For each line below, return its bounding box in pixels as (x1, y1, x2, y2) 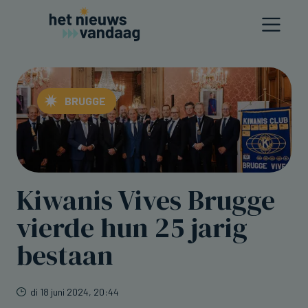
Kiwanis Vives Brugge (16, 181, 275, 219)
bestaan (16, 236, 113, 274)
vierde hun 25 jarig (16, 208, 247, 246)
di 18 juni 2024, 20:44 (30, 285, 119, 298)
